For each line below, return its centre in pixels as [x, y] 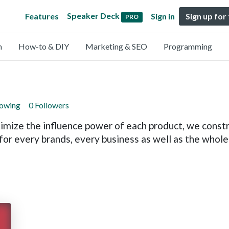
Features [42, 16]
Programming [188, 46]
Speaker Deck [94, 16]
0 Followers [49, 105]
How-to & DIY [44, 46]
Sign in [163, 16]
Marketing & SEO [116, 46]
